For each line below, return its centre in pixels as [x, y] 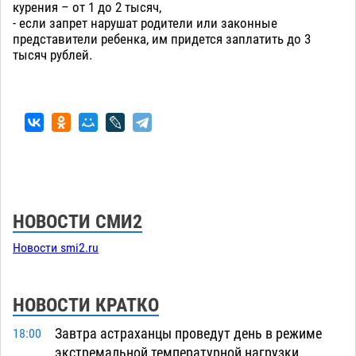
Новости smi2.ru [56, 248]
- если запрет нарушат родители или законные [145, 23]
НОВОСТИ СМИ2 [77, 222]
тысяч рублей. [52, 55]
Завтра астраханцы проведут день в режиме [188, 334]
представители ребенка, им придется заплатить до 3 [162, 39]
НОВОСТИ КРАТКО [86, 306]
